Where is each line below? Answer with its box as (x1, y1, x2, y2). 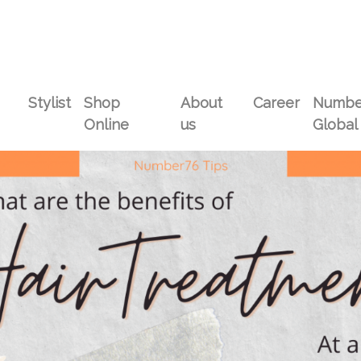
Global (312, 116, 358, 134)
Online (84, 116, 130, 134)
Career (252, 94, 300, 112)
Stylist (28, 94, 72, 112)
